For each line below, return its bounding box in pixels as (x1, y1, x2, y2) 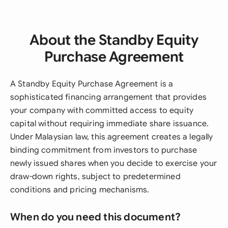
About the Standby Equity (30, 31, 198, 49)
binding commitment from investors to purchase (10, 145, 197, 155)
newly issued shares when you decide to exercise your (10, 158, 217, 168)
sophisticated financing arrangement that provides (10, 92, 207, 102)
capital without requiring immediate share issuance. (10, 119, 209, 129)
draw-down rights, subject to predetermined (10, 172, 181, 182)
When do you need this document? (10, 211, 181, 223)
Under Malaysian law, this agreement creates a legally (10, 132, 213, 142)
